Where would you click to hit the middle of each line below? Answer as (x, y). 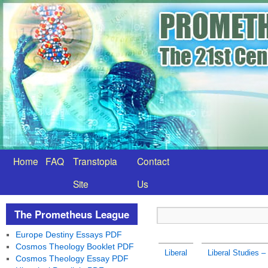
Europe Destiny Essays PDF (68, 234)
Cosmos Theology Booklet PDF (74, 246)
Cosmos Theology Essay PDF (72, 258)
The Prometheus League (72, 214)
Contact (153, 161)
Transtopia (95, 161)
